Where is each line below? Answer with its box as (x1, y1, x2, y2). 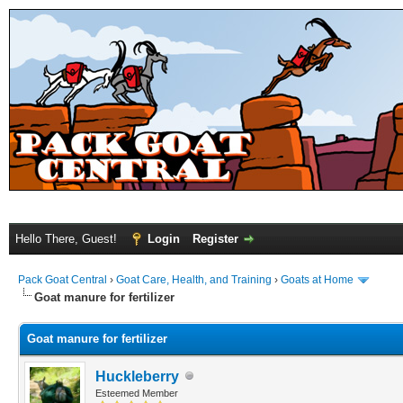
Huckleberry (95, 368, 179, 384)
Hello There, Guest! (15, 232, 121, 246)
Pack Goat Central (18, 273, 107, 286)
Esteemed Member (95, 387, 178, 399)
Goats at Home (281, 273, 354, 286)
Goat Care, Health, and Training (116, 273, 272, 286)
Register (193, 232, 238, 246)
